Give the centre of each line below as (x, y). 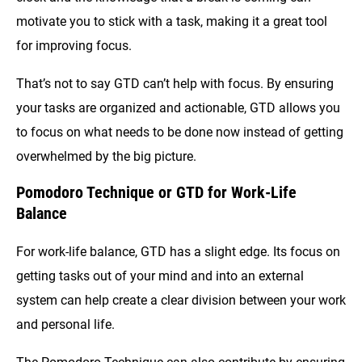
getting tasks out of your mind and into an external (160, 276)
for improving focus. (74, 46)
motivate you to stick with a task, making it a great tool (172, 22)
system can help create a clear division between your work (181, 301)
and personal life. (67, 325)
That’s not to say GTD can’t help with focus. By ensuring (175, 83)
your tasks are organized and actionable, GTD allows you (178, 107)
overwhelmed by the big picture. (106, 156)
